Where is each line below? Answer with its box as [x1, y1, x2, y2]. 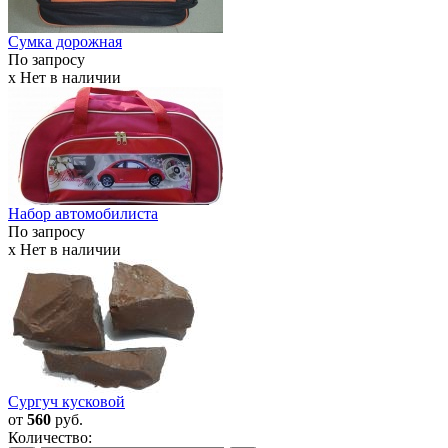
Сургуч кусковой [8, 393, 125, 411]
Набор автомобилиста [8, 205, 158, 223]
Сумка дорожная [8, 33, 122, 51]
